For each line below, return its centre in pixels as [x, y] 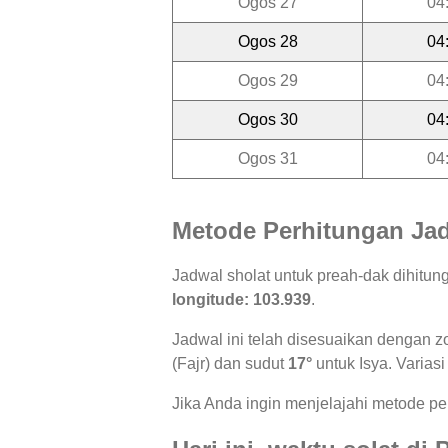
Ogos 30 [267, 119]
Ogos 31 [267, 158]
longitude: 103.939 [241, 300]
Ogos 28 [267, 41]
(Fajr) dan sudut [230, 364]
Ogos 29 [267, 80]
